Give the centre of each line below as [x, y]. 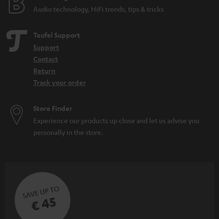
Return [44, 71]
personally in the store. [68, 132]
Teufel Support [57, 35]
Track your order [60, 83]
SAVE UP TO [41, 192]
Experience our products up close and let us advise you [116, 120]
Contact [46, 59]
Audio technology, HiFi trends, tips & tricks [99, 9]
